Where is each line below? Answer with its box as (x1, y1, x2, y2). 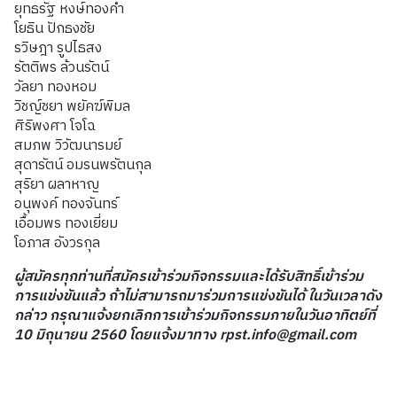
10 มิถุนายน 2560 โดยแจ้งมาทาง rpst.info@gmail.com (14, 323, 356, 347)
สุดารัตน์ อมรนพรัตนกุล (14, 152, 152, 177)
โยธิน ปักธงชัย (14, 16, 95, 41)
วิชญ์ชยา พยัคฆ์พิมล (14, 94, 130, 119)
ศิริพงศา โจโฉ (14, 113, 96, 138)
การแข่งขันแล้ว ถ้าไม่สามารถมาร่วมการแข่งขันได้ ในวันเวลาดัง (14, 284, 382, 308)
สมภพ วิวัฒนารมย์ (14, 133, 121, 158)
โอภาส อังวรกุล (14, 230, 100, 255)
